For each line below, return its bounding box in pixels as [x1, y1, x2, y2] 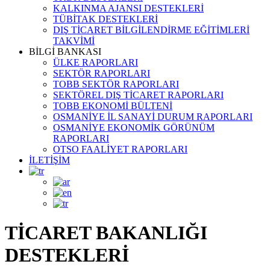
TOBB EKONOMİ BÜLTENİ [53, 101, 172, 111]
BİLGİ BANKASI [29, 46, 101, 57]
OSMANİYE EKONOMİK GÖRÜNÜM [53, 122, 215, 133]
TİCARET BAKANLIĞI [5, 222, 207, 244]
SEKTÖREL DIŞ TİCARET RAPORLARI [53, 90, 224, 100]
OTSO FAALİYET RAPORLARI [53, 144, 187, 154]
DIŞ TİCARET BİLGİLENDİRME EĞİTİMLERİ [53, 25, 250, 35]
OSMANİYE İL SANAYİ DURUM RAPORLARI [53, 111, 253, 122]
